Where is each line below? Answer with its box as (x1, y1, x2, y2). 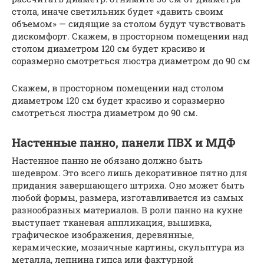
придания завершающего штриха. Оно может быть (12, 179, 245, 191)
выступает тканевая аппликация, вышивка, (12, 216, 212, 228)
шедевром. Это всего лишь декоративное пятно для (12, 166, 247, 179)
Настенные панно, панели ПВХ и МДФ (12, 135, 236, 150)
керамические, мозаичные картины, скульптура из (12, 240, 245, 253)
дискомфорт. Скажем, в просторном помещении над (12, 29, 249, 42)
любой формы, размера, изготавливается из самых (12, 191, 243, 203)
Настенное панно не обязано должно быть (12, 154, 203, 166)
